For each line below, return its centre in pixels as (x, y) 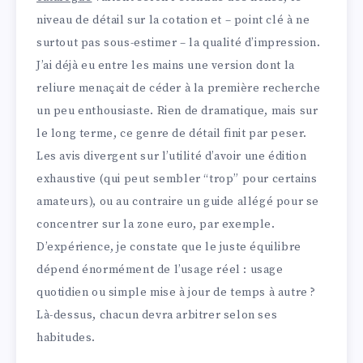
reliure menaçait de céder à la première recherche (179, 89)
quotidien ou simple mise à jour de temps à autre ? (177, 293)
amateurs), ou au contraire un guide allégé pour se (178, 202)
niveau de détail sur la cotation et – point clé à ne (173, 21)
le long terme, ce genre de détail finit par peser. (172, 134)
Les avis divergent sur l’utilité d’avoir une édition (172, 157)
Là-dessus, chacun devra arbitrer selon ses (157, 316)
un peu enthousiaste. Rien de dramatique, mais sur (177, 111)
